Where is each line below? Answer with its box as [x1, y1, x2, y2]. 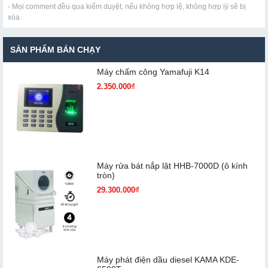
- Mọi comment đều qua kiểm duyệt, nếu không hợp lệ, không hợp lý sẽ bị [8, 2, 246, 11]
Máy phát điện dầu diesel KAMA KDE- [96, 254, 239, 264]
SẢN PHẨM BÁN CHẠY [10, 45, 100, 55]
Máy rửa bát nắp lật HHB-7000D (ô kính [96, 161, 248, 171]
